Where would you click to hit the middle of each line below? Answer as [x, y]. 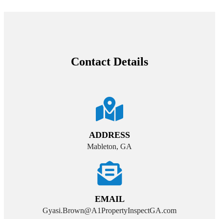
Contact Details [109, 61]
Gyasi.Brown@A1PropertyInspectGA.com [109, 210]
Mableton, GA [109, 146]
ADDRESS [109, 135]
